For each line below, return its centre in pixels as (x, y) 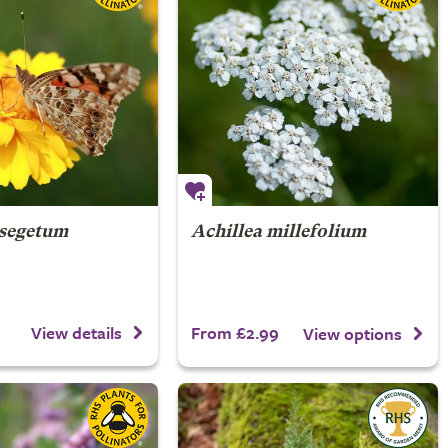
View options (352, 334)
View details (76, 333)
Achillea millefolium (278, 232)
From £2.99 (234, 332)
